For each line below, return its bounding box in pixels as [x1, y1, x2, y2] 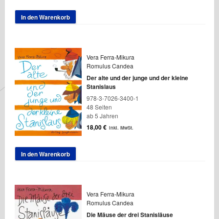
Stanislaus [86, 82, 116, 91]
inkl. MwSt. [109, 124, 133, 131]
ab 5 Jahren [86, 111, 118, 120]
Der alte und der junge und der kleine [86, 73, 188, 82]
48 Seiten [86, 102, 112, 111]
